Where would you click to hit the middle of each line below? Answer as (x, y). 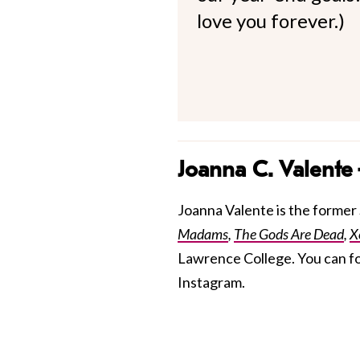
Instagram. (211, 282)
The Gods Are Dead (289, 234)
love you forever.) (271, 21)
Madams (203, 234)
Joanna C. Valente (265, 170)
